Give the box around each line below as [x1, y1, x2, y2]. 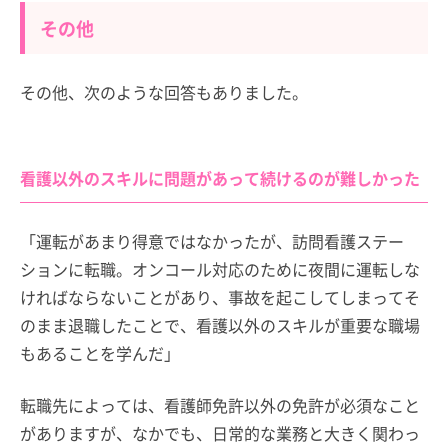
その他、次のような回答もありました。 [20, 80, 308, 104]
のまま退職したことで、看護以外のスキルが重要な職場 [20, 313, 420, 337]
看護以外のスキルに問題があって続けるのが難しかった [20, 166, 420, 190]
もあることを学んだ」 [20, 341, 180, 365]
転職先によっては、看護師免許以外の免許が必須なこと [20, 393, 420, 417]
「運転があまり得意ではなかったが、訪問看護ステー [20, 229, 404, 253]
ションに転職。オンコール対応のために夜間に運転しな [20, 257, 420, 281]
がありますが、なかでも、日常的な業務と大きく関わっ [20, 421, 420, 445]
